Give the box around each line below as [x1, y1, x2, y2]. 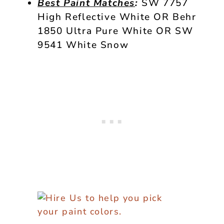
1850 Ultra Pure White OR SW [37, 24, 193, 37]
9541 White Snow [37, 38, 129, 51]
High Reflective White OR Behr [37, 10, 196, 23]
